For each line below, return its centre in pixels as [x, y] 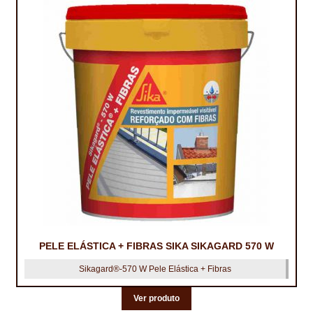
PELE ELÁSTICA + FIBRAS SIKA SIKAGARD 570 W [156, 246]
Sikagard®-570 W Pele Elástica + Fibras [155, 269]
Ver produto [156, 299]
